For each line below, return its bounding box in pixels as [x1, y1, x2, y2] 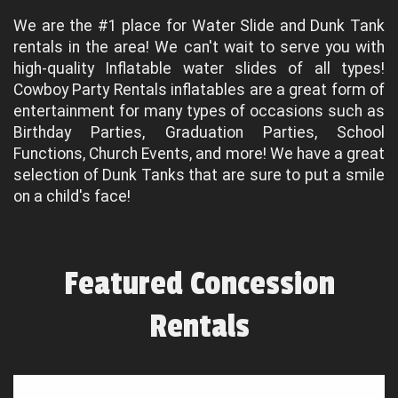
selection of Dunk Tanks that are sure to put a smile [13, 166, 385, 184]
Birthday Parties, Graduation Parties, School [13, 123, 385, 141]
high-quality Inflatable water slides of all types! [13, 60, 385, 77]
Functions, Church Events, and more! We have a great [13, 145, 385, 163]
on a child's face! [13, 187, 131, 205]
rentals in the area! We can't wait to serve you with [13, 38, 385, 56]
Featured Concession [63, 265, 335, 304]
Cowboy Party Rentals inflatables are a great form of [13, 81, 385, 99]
